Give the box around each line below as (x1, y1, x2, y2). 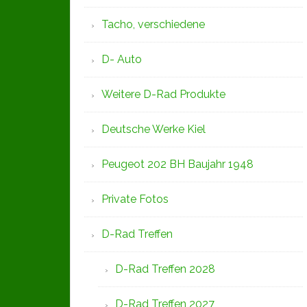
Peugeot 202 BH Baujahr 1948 (101, 158, 254, 171)
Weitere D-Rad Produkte (101, 88, 225, 101)
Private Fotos (101, 193, 169, 206)
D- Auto (101, 53, 142, 66)
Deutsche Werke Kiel (101, 123, 206, 136)
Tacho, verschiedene (101, 18, 205, 31)
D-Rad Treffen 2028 (115, 262, 215, 275)
